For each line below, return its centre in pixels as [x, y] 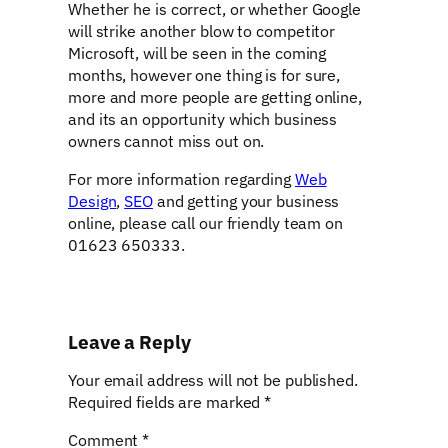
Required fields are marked [166, 401]
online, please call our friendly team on [205, 222]
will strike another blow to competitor [202, 30]
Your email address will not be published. [213, 379]
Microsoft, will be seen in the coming [197, 52]
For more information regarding [181, 178]
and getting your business [246, 200]
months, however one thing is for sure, [204, 74]
